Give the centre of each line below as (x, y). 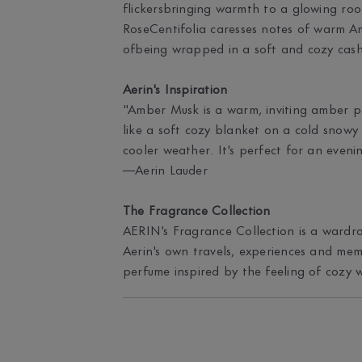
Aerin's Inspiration (175, 88)
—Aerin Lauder (165, 168)
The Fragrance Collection (197, 209)
